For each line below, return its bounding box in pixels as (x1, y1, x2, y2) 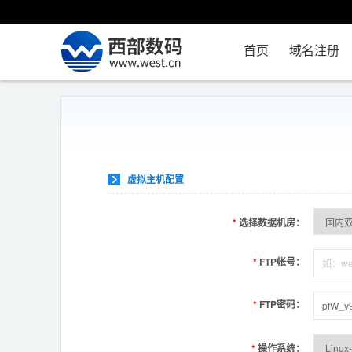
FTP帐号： (257, 255, 305, 269)
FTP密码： (257, 297, 305, 312)
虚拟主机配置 (127, 172, 184, 186)
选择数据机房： (236, 214, 305, 229)
